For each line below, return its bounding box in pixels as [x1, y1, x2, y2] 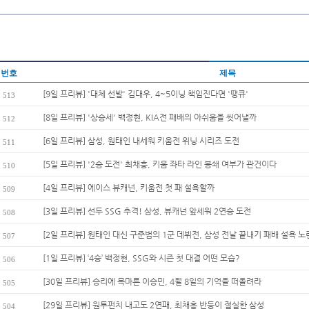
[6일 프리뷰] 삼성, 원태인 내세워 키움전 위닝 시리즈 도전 [43, 136, 239, 146]
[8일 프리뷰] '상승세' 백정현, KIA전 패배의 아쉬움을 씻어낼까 [43, 112, 257, 122]
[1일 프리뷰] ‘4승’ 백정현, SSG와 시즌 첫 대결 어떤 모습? [43, 253, 240, 263]
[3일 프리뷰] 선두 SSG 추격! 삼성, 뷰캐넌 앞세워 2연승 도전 [43, 206, 251, 216]
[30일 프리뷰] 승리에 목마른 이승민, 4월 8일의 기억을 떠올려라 [43, 277, 261, 286]
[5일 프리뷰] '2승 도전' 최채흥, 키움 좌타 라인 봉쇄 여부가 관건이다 [43, 159, 277, 169]
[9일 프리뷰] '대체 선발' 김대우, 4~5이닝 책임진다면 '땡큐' [43, 89, 248, 99]
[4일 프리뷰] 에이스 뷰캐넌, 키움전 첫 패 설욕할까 [43, 183, 215, 192]
